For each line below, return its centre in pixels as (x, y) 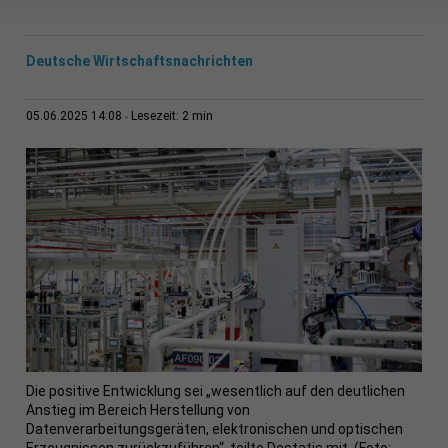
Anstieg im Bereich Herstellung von (137, 410)
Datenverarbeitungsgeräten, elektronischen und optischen (214, 429)
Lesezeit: (156, 116)
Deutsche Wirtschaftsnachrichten (139, 61)
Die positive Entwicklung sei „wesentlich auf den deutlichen (215, 391)
